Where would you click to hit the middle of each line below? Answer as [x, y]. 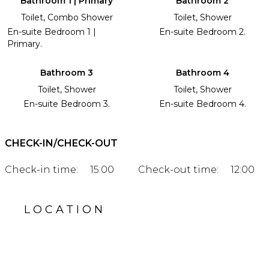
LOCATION [65, 210]
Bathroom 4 [202, 73]
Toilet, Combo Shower [67, 18]
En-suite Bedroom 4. [202, 104]
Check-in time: [41, 170]
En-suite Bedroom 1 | [52, 32]
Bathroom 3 [67, 73]
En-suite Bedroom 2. [202, 32]
